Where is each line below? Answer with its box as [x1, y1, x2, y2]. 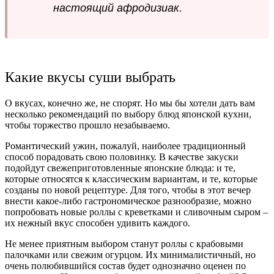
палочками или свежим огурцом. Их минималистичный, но [5, 250, 256, 261]
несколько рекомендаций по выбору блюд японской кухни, [5, 109, 251, 120]
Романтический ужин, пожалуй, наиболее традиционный [5, 141, 246, 152]
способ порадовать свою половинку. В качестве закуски [5, 152, 239, 163]
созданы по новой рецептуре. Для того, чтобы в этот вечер [5, 185, 251, 196]
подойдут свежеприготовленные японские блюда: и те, [5, 163, 235, 174]
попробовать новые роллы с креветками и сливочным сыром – [5, 207, 268, 218]
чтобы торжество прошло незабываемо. [5, 120, 172, 131]
